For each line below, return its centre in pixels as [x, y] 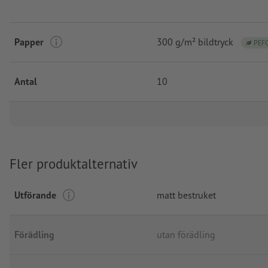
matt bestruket [186, 195]
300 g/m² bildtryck [195, 42]
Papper [29, 42]
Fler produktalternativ [74, 163]
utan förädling [186, 235]
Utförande [35, 195]
